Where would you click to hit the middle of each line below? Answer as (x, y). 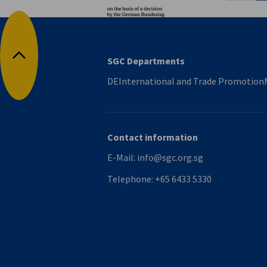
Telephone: (131, 179)
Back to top (42, 62)
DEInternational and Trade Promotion (186, 81)
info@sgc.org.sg (170, 158)
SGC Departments (146, 61)
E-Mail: (122, 158)
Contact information (153, 137)
